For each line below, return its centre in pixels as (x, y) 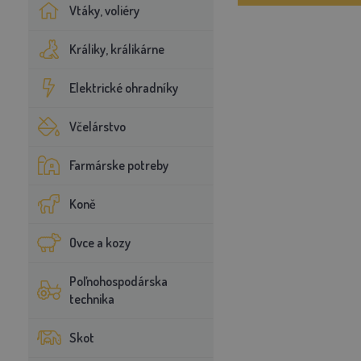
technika (91, 299)
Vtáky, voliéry (104, 10)
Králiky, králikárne (116, 49)
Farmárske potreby (118, 165)
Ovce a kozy (100, 243)
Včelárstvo (97, 127)
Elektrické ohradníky (123, 88)
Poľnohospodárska (118, 281)
